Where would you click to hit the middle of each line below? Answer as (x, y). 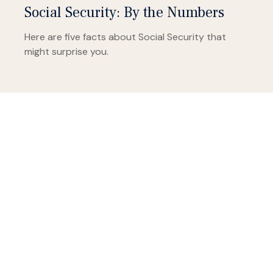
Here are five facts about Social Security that (125, 37)
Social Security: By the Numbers (124, 13)
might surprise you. (66, 52)
